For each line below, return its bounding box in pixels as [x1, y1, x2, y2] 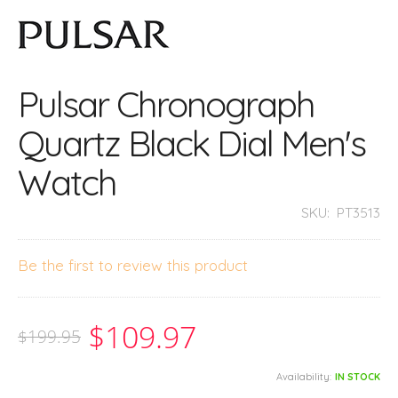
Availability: [276, 370, 331, 384]
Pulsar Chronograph [18, 81, 314, 126]
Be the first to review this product [18, 255, 248, 275]
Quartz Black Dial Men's [18, 120, 365, 165]
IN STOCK [335, 370, 380, 384]
